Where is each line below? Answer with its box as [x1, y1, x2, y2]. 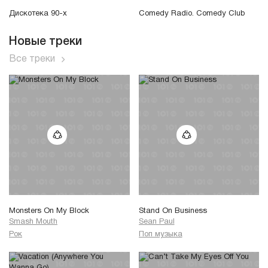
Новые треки [9, 36, 82, 48]
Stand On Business [138, 207, 207, 215]
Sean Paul [138, 218, 175, 226]
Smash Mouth [9, 218, 57, 226]
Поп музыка [138, 231, 182, 239]
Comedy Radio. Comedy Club [138, 10, 245, 18]
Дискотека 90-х [9, 10, 67, 18]
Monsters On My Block [9, 207, 89, 215]
